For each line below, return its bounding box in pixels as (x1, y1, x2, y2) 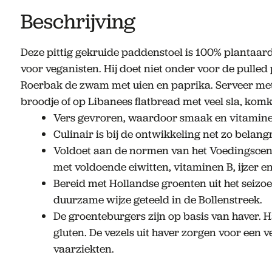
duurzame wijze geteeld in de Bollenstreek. (53, 192, 262, 208)
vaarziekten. (53, 242, 114, 257)
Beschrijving (20, 8, 135, 36)
